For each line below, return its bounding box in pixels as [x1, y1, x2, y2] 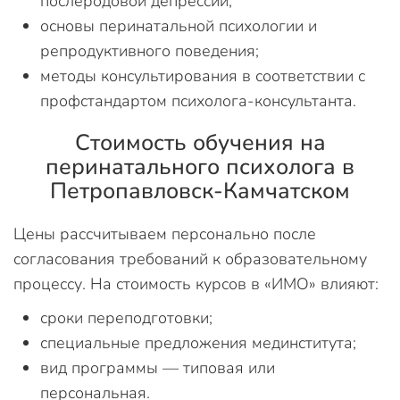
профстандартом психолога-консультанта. [40, 90, 356, 112]
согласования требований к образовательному [13, 248, 367, 270]
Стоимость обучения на [74, 128, 326, 158]
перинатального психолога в [46, 152, 354, 182]
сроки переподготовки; [40, 307, 212, 329]
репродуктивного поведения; [40, 40, 259, 62]
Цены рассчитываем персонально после [13, 223, 316, 245]
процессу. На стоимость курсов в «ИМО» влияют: [13, 273, 379, 295]
